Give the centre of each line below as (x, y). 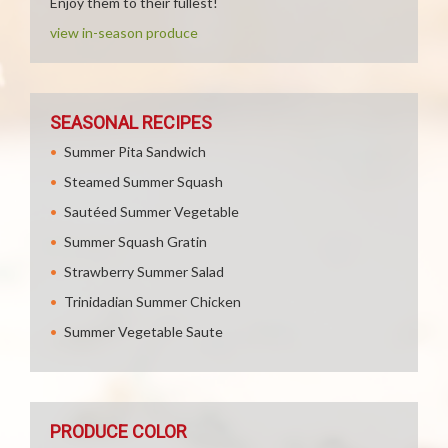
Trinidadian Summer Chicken (152, 301)
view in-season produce (124, 32)
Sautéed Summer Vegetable (151, 211)
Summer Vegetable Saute (143, 331)
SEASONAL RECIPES (131, 122)
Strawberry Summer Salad (144, 271)
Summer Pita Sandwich (135, 151)
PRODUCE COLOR (118, 431)
